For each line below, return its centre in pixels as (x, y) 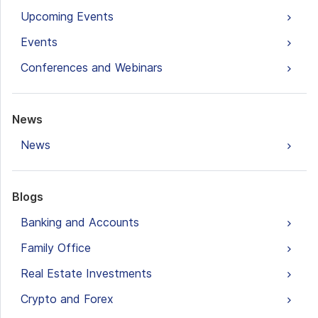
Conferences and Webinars (92, 68)
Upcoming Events (67, 17)
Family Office (56, 248)
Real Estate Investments (86, 274)
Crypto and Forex (67, 299)
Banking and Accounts (80, 223)
